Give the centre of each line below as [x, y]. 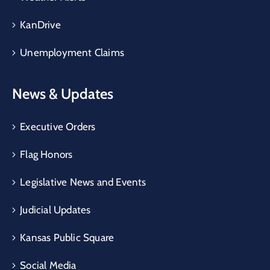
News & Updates [63, 93]
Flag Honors [46, 154]
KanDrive [40, 24]
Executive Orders [58, 126]
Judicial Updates [55, 209]
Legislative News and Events [83, 182]
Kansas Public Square [67, 237]
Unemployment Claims [72, 52]
